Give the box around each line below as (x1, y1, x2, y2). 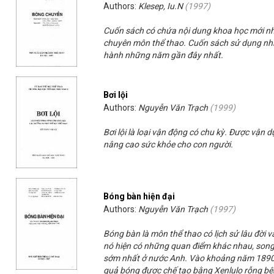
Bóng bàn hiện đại (103, 191, 176, 202)
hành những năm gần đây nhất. (103, 50, 224, 61)
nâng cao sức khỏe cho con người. (103, 139, 234, 150)
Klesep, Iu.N (138, 1, 183, 12)
